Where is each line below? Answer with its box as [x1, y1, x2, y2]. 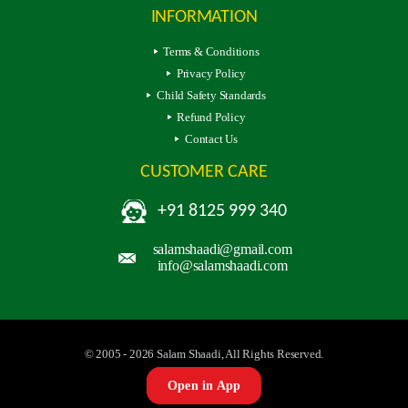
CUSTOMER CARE [140, 162, 268, 181]
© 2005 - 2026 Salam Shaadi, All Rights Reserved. [84, 346, 324, 361]
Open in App [167, 379, 241, 393]
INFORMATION [150, 7, 258, 26]
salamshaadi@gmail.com [152, 240, 292, 257]
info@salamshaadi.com [157, 257, 288, 273]
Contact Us [185, 131, 238, 146]
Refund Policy [177, 109, 246, 124]
